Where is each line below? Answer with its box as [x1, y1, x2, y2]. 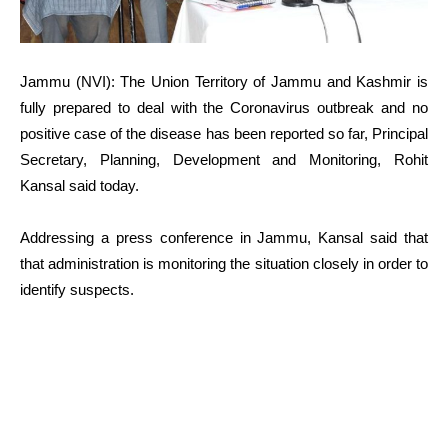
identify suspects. [20, 280, 134, 298]
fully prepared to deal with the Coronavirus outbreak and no [20, 98, 428, 116]
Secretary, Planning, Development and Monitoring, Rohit [20, 150, 428, 168]
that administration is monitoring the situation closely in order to [20, 254, 428, 272]
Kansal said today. [20, 176, 139, 194]
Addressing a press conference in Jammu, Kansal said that [20, 228, 428, 246]
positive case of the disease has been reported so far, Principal [20, 124, 428, 142]
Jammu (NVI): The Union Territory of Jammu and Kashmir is [20, 72, 428, 90]
